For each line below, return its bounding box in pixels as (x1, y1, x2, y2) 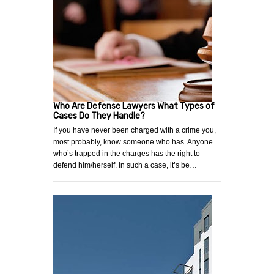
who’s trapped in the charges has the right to (53, 149, 200, 158)
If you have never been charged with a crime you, (53, 125, 216, 135)
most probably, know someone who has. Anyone (53, 137, 213, 146)
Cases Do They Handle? (53, 110, 145, 121)
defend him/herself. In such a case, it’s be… (53, 160, 197, 169)
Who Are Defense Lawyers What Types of (53, 100, 215, 111)
